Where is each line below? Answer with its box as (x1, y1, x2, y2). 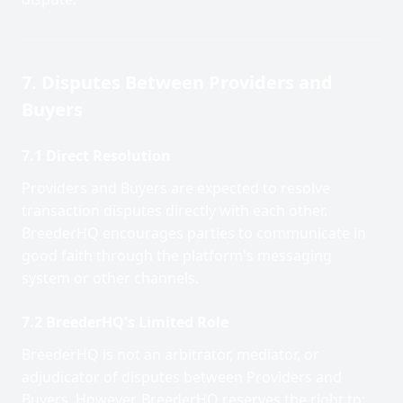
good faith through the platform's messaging (22, 246, 332, 265)
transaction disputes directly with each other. (22, 201, 327, 220)
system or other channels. (22, 268, 199, 288)
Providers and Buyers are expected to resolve (22, 178, 330, 198)
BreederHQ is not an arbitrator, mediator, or (22, 345, 319, 364)
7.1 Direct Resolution (22, 146, 171, 166)
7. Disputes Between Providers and (22, 70, 333, 94)
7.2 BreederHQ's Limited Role (22, 312, 228, 332)
